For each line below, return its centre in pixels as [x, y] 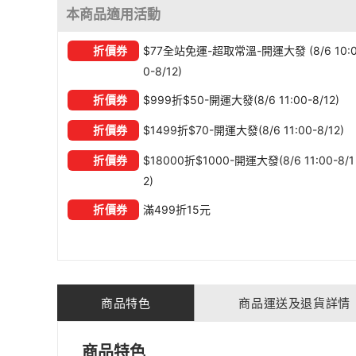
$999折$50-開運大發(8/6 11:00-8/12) [241, 100]
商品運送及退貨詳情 [294, 303]
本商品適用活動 [113, 14]
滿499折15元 [177, 209]
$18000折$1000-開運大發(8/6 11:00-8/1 [249, 160]
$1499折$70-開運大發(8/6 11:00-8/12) [244, 130]
